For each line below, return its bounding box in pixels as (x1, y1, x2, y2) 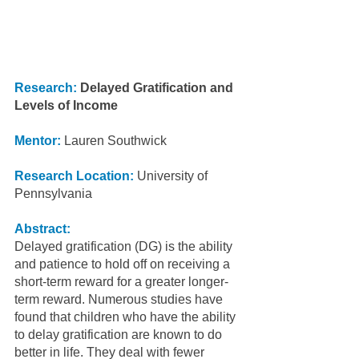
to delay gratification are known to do (14, 328, 225, 342)
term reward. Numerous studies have (14, 292, 226, 307)
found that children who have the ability (14, 310, 239, 325)
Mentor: (14, 134, 64, 148)
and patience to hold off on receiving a (14, 257, 233, 272)
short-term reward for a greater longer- (14, 275, 228, 289)
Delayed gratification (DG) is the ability (14, 240, 236, 254)
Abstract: (14, 222, 71, 236)
